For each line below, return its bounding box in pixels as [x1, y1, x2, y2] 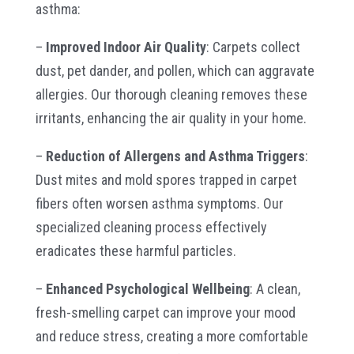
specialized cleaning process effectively [35, 218, 267, 235]
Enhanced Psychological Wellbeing [45, 280, 250, 297]
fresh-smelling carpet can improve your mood [35, 303, 296, 321]
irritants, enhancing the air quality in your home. [35, 109, 307, 126]
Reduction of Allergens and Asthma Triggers [42, 147, 305, 164]
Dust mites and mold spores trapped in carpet [35, 171, 297, 188]
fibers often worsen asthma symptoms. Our [35, 194, 284, 212]
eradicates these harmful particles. [35, 242, 236, 259]
